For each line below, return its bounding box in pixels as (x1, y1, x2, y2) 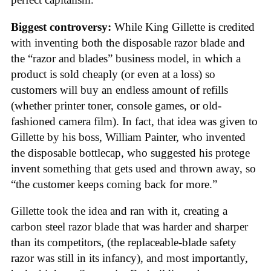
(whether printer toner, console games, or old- (11, 99, 221, 112)
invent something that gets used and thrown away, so (11, 162, 256, 175)
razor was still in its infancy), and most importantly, (11, 252, 248, 265)
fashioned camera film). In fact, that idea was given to (11, 114, 258, 128)
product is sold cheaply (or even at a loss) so (11, 67, 215, 80)
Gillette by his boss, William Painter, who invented (11, 130, 246, 143)
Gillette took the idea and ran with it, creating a (11, 204, 227, 218)
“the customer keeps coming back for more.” (11, 177, 217, 191)
